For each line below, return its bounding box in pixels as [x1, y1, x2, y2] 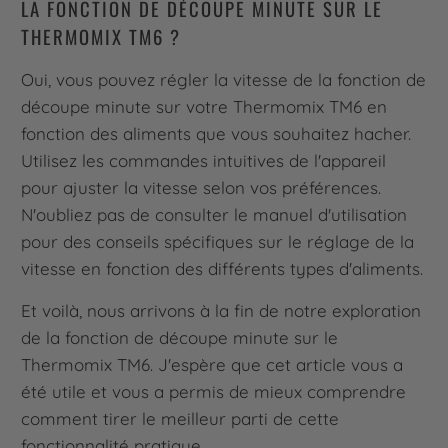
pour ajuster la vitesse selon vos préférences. [21, 177, 382, 199]
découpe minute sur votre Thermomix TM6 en [21, 96, 388, 118]
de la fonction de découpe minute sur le [21, 327, 339, 349]
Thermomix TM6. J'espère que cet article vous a [21, 354, 404, 376]
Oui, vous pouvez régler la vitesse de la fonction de [21, 69, 427, 91]
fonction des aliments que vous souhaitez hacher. [21, 123, 412, 145]
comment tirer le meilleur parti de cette [21, 408, 340, 430]
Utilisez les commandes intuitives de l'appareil [21, 150, 387, 172]
